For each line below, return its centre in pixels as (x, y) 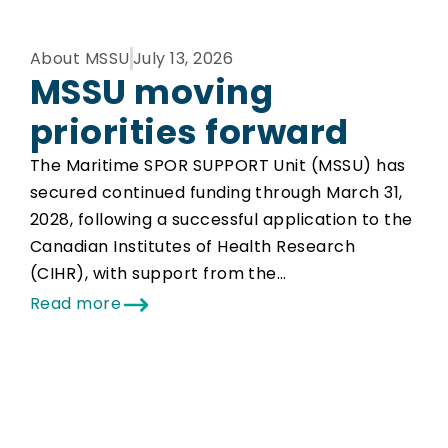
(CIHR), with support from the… (158, 273)
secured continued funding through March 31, (216, 192)
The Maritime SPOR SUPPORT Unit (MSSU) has (218, 165)
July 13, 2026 (183, 58)
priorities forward (189, 132)
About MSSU (80, 58)
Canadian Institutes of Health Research (193, 246)
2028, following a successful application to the (221, 219)
